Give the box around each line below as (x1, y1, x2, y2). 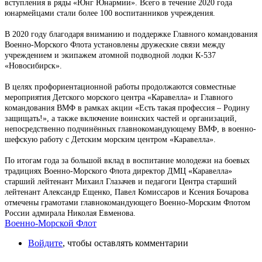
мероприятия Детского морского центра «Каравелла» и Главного (5, 92, 233, 102)
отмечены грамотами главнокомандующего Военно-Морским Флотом (5, 198, 250, 207)
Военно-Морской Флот (5, 218, 96, 228)
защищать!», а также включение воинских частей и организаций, (5, 113, 237, 123)
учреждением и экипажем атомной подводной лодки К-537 (5, 50, 216, 60)
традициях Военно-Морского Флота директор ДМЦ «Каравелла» (5, 166, 232, 175)
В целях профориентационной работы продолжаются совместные (5, 82, 236, 91)
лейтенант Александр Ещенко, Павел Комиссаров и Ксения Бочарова (5, 187, 249, 196)
